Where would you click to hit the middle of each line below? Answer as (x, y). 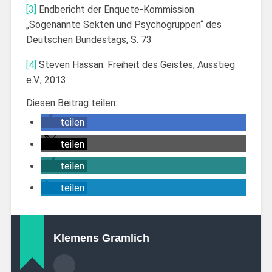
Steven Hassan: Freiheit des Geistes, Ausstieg (135, 64)
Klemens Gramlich (101, 238)
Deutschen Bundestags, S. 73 (89, 39)
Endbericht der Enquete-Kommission (115, 9)
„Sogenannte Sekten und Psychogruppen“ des (124, 24)
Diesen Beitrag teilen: (71, 103)
